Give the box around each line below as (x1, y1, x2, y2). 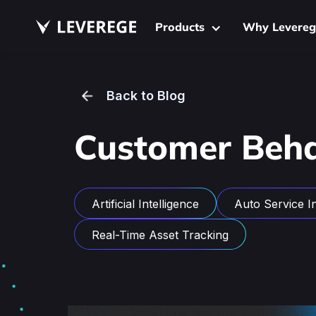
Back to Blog (107, 88, 186, 103)
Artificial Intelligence (92, 197, 199, 211)
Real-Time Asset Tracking (92, 228, 229, 242)
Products (155, 20, 205, 34)
